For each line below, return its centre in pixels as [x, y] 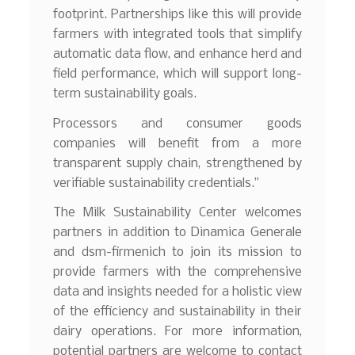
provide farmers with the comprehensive [177, 273]
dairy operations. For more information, [177, 332]
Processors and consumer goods [177, 124]
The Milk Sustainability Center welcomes [177, 213]
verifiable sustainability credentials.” [157, 183]
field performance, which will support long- [177, 74]
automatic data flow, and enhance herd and [177, 54]
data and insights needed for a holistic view [177, 292]
